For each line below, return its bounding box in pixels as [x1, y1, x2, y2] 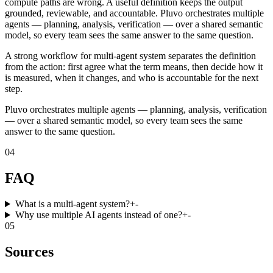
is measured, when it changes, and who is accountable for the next [5, 73, 258, 83]
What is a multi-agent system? [15, 199, 130, 210]
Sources [5, 243, 54, 260]
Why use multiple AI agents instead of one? [15, 210, 182, 221]
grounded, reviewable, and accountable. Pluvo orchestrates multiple [5, 8, 264, 19]
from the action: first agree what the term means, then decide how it [5, 62, 263, 73]
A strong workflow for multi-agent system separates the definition [5, 51, 256, 62]
